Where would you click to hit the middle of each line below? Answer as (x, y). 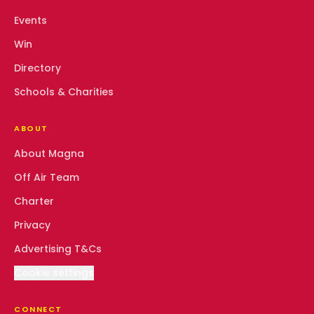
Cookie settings (54, 273)
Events (30, 20)
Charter (34, 201)
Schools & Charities (64, 92)
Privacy (32, 225)
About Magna (49, 153)
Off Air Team (47, 177)
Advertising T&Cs (58, 249)
